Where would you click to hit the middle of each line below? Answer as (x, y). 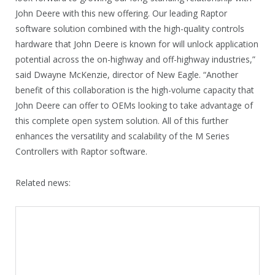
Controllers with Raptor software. (81, 151)
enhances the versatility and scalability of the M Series (122, 136)
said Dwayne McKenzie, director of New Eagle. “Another (127, 74)
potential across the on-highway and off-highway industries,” (135, 59)
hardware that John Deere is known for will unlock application (137, 44)
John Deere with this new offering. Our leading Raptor (121, 13)
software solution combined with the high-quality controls (130, 28)
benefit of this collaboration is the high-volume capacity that (135, 90)
